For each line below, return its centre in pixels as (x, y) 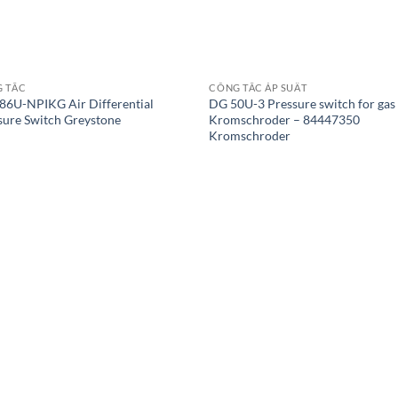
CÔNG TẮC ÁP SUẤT (258, 88)
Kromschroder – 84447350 (285, 119)
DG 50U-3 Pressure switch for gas (302, 103)
